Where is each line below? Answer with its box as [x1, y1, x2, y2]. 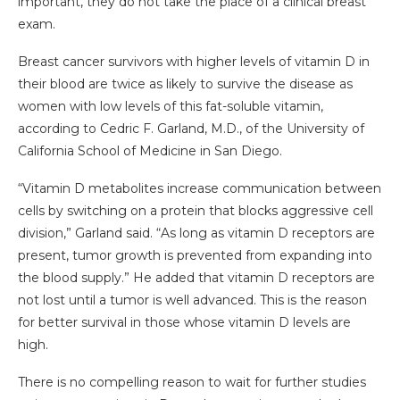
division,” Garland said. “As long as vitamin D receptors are [18, 225, 375, 242]
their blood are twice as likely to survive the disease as [18, 76, 353, 93]
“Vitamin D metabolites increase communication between [18, 180, 381, 197]
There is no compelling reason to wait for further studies [18, 374, 366, 391]
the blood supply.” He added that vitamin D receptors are [18, 270, 375, 287]
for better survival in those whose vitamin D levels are [18, 314, 351, 331]
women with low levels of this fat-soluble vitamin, [18, 98, 323, 115]
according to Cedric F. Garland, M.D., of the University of [18, 121, 364, 137]
